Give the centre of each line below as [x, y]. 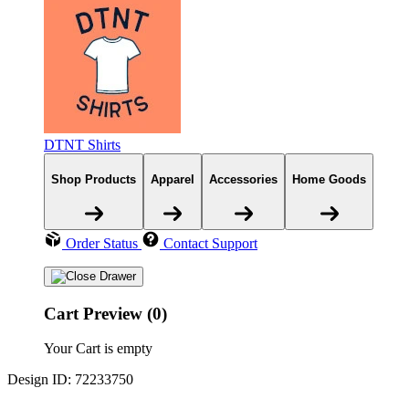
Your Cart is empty [98, 349]
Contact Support [210, 243]
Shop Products [94, 180]
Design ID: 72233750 [70, 380]
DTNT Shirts [82, 145]
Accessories [243, 180]
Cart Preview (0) [105, 313]
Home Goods [329, 180]
